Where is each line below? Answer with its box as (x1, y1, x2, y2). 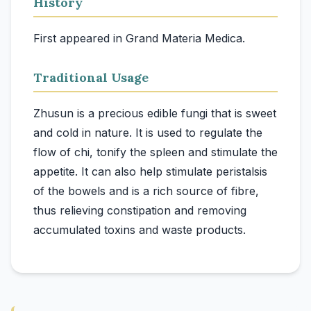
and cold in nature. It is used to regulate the (33, 126, 262, 140)
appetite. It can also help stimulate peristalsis (33, 165, 267, 178)
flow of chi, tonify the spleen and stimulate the (33, 145, 278, 159)
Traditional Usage (33, 69, 149, 85)
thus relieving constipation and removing (33, 203, 246, 217)
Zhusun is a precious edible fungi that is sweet (33, 106, 276, 120)
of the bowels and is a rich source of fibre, (33, 184, 259, 198)
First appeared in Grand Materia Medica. (33, 31, 245, 45)
